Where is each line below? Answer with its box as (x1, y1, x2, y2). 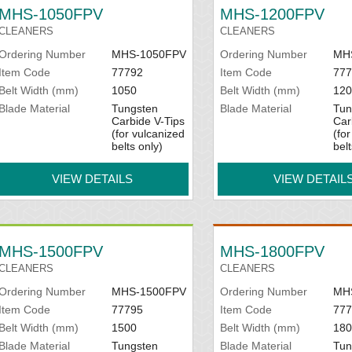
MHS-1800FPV (220, 243, 325, 260)
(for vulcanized (111, 127, 185, 140)
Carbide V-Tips (111, 115, 185, 127)
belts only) (111, 140, 163, 152)
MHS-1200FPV (220, 5, 325, 23)
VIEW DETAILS (52, 172, 134, 185)
